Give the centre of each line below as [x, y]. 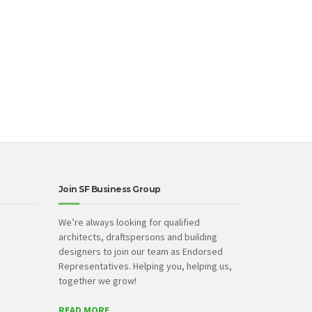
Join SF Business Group [109, 189]
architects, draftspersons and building [138, 237]
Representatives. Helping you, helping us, [145, 266]
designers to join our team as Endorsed [140, 251]
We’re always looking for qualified [129, 222]
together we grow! [97, 281]
